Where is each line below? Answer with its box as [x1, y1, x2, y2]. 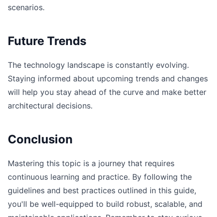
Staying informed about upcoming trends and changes [8, 74, 208, 83]
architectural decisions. [8, 101, 93, 110]
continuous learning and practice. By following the [8, 172, 192, 182]
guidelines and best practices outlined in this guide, [8, 186, 196, 195]
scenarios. [8, 2, 45, 12]
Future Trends [8, 34, 86, 48]
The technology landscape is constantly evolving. [8, 60, 189, 70]
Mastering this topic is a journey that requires [8, 158, 174, 168]
